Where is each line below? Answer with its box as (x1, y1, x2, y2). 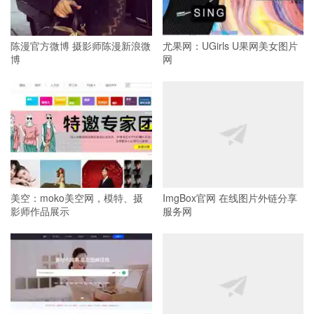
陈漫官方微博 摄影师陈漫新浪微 (11, 38, 151, 53)
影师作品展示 (11, 203, 69, 218)
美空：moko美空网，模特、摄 (11, 190, 143, 205)
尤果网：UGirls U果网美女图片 (162, 38, 298, 53)
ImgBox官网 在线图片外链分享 (162, 190, 297, 205)
